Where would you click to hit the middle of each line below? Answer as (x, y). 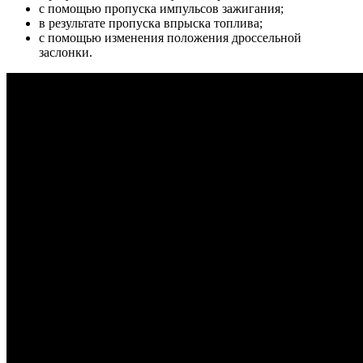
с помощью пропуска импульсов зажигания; (161, 9)
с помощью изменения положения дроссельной (170, 38)
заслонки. (66, 53)
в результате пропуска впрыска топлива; (151, 23)
